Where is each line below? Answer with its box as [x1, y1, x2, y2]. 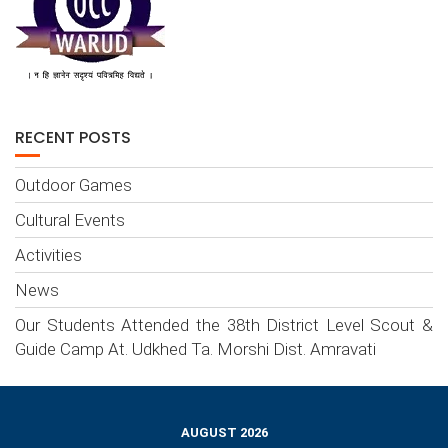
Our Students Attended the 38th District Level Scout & [15, 314, 433, 335]
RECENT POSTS [15, 125, 131, 149]
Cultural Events [15, 209, 125, 230]
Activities [15, 244, 82, 265]
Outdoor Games [15, 174, 132, 195]
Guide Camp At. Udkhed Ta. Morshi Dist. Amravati [15, 338, 376, 359]
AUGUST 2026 [180, 424, 268, 440]
